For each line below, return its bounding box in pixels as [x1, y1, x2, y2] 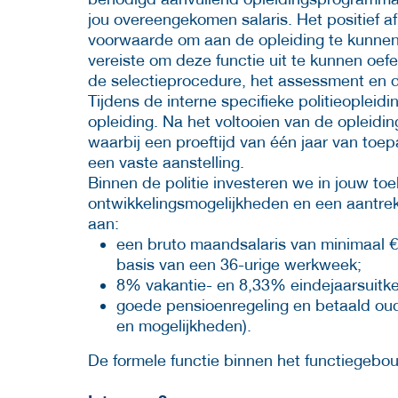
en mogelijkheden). [116, 315, 251, 335]
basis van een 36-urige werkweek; [116, 254, 362, 274]
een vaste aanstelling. [88, 152, 244, 171]
